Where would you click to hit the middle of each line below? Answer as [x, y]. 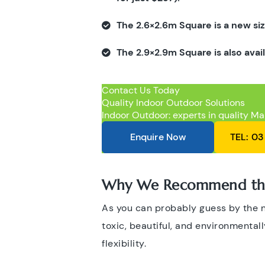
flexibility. [125, 243]
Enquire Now [158, 137]
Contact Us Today [141, 90]
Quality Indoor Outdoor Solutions [173, 103]
